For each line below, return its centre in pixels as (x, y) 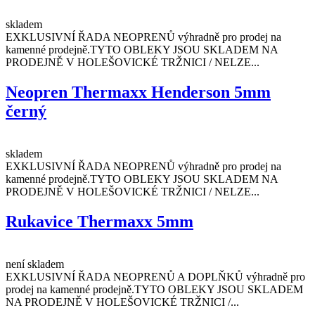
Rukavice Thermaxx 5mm (99, 221)
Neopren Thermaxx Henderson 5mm (138, 92)
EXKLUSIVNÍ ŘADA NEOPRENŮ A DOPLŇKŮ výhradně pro (155, 276)
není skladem (35, 264)
